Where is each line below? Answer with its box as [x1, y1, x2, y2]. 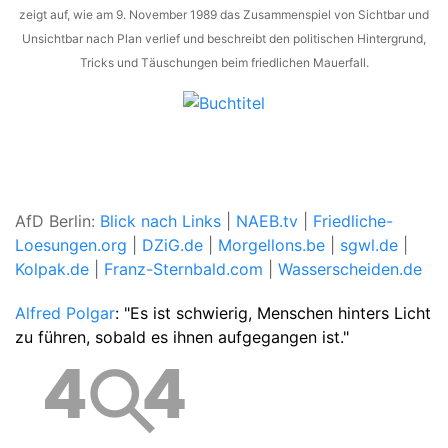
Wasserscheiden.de [278, 259, 422, 280]
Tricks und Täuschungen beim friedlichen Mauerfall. [79, 54, 369, 70]
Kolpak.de [15, 259, 89, 280]
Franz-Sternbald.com [104, 259, 263, 280]
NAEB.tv [236, 211, 298, 232]
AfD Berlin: [15, 211, 100, 232]
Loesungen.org [15, 235, 127, 256]
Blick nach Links [100, 211, 221, 232]
